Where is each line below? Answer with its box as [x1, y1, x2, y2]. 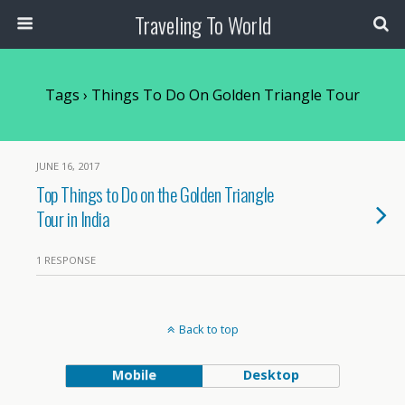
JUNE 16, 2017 [36, 159, 99, 173]
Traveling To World [134, 8, 271, 41]
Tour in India [36, 204, 110, 232]
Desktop [242, 366, 299, 383]
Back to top [178, 321, 239, 337]
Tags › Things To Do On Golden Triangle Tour [45, 85, 360, 105]
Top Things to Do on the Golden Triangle [36, 180, 274, 208]
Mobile [111, 366, 156, 383]
